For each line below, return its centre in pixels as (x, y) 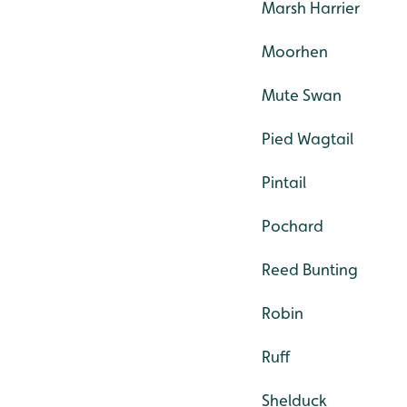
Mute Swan (302, 95)
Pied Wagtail (308, 139)
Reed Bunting (310, 270)
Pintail (284, 183)
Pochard (293, 226)
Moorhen (295, 52)
